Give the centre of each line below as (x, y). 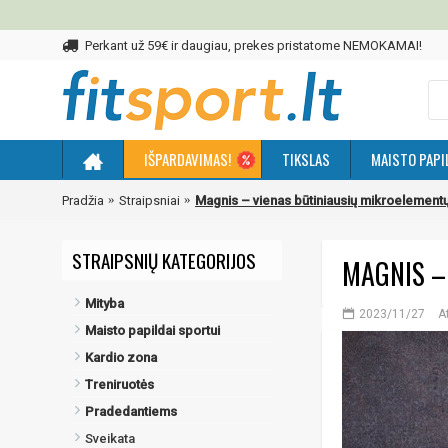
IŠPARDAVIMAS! (187, 159)
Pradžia (83, 200)
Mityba (104, 303)
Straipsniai (149, 200)
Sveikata (110, 438)
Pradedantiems (131, 411)
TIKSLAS (306, 159)
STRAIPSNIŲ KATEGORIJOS (164, 260)
